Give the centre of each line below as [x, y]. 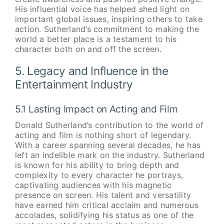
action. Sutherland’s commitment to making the [107, 29]
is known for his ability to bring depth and [97, 165]
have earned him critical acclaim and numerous [106, 205]
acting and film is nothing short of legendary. [103, 135]
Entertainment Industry [74, 84]
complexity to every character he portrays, [99, 175]
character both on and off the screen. [88, 49]
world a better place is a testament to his [96, 39]
